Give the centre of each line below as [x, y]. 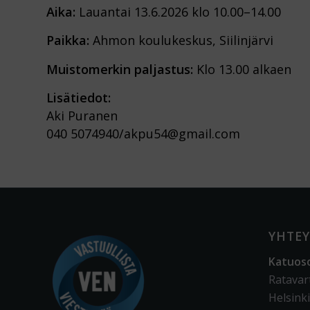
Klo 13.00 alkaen [242, 69]
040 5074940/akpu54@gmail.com [143, 134]
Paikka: [68, 40]
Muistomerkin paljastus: [120, 69]
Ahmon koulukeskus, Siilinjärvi [181, 40]
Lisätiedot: [79, 98]
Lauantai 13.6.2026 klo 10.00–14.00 [178, 12]
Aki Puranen [82, 116]
